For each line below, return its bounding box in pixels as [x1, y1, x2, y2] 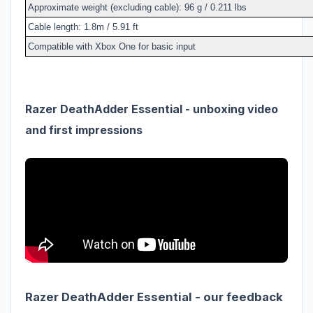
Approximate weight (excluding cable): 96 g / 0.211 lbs [28, 1, 247, 13]
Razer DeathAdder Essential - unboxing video [25, 101, 278, 116]
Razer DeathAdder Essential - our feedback [25, 289, 283, 304]
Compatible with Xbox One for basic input [28, 41, 196, 52]
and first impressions [25, 122, 143, 137]
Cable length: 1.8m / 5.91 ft [28, 21, 138, 32]
